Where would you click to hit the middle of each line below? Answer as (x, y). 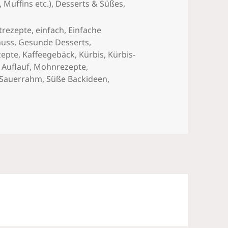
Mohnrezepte (60, 67)
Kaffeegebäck (49, 55)
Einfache (85, 30)
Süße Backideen (77, 79)
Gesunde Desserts (54, 42)
